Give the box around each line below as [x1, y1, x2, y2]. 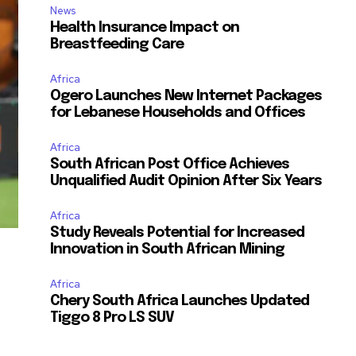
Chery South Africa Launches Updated [50, 294, 310, 309]
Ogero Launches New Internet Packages [50, 89, 323, 104]
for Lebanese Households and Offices [50, 106, 306, 121]
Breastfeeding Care [50, 37, 184, 52]
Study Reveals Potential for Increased [50, 226, 305, 241]
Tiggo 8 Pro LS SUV [50, 311, 175, 326]
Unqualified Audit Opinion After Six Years [50, 174, 323, 189]
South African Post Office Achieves [50, 157, 290, 172]
